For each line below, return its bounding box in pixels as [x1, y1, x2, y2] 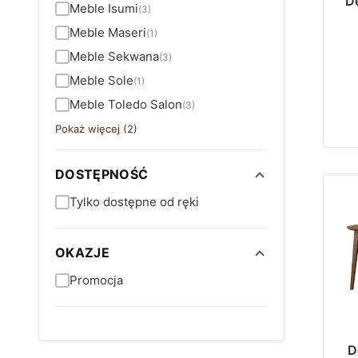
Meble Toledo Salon [70, 97, 182, 112]
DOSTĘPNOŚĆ [55, 166, 149, 182]
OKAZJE [55, 245, 109, 261]
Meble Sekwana [70, 49, 159, 64]
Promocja [70, 272, 123, 288]
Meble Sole [70, 73, 133, 88]
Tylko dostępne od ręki [70, 194, 199, 209]
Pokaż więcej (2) [55, 122, 137, 135]
